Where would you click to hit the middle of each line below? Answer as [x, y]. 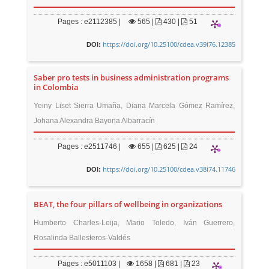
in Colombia [56, 87]
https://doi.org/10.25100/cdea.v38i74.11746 [169, 169]
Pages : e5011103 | [89, 264]
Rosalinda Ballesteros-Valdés [82, 238]
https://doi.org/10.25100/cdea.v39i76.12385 [169, 44]
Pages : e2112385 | [89, 22]
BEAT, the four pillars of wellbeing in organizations [128, 204]
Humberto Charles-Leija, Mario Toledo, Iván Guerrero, [134, 223]
